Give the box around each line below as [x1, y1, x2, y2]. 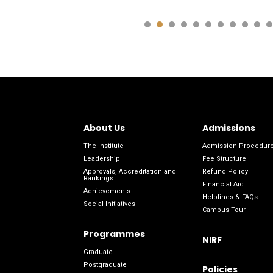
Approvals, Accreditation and [83, 168, 176, 176]
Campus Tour [202, 206, 246, 214]
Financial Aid [202, 180, 244, 189]
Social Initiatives [83, 200, 135, 208]
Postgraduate [83, 261, 127, 269]
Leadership [83, 155, 120, 163]
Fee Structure [202, 155, 247, 163]
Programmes [83, 228, 145, 241]
